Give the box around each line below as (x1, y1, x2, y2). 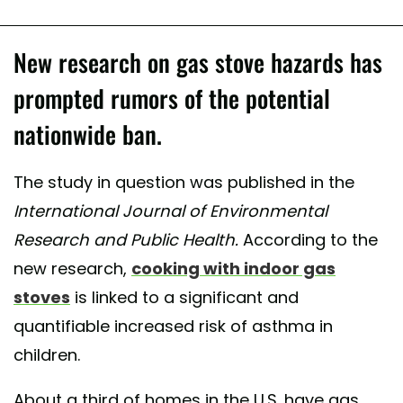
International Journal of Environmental (13, 200, 327, 223)
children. (13, 344, 80, 367)
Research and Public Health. (13, 228, 243, 252)
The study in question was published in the (13, 171, 354, 194)
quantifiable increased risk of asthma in (13, 315, 333, 338)
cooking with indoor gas (131, 257, 336, 281)
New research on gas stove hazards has (13, 44, 382, 81)
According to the (243, 228, 378, 252)
